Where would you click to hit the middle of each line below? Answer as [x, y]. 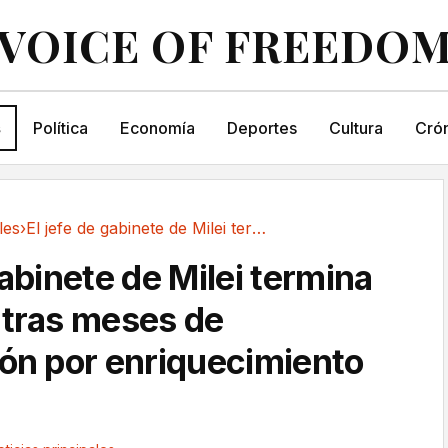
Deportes [261, 128]
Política [60, 128]
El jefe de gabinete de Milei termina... [259, 228]
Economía [157, 128]
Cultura [355, 128]
